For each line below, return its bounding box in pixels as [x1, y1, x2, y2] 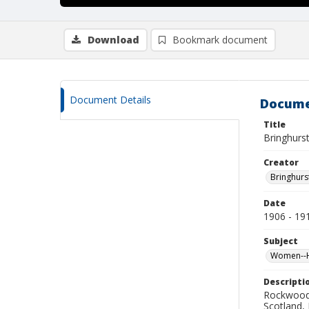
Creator [263, 157, 299, 168]
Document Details [70, 93, 151, 106]
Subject [263, 235, 298, 247]
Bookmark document [172, 33, 268, 46]
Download [88, 33, 139, 46]
